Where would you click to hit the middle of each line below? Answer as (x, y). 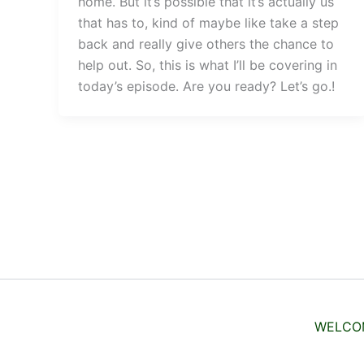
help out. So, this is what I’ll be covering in (208, 65)
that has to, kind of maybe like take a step (208, 22)
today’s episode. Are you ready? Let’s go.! (206, 86)
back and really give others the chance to (206, 43)
